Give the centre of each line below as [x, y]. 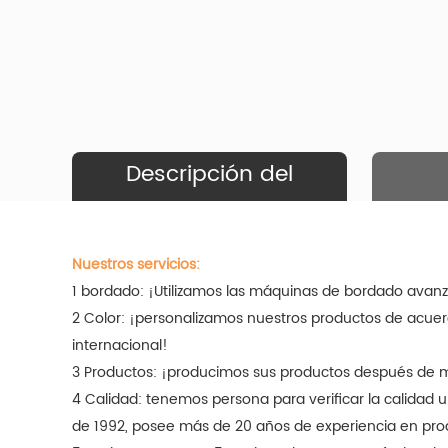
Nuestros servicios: [136, 265]
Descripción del [209, 175]
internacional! [120, 346]
